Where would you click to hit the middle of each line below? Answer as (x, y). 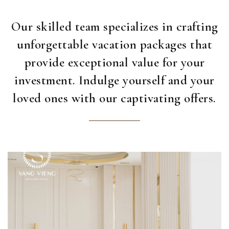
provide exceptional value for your (114, 62)
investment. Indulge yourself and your (114, 80)
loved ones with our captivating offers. (114, 98)
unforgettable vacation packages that (114, 44)
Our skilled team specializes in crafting (114, 27)
